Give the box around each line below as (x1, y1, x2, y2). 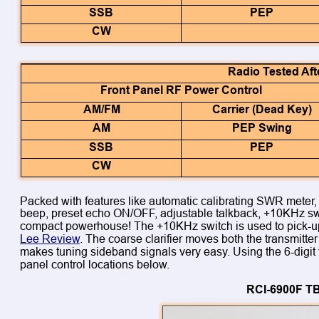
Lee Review (20, 232, 80, 246)
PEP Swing (231, 120, 292, 135)
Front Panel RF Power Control (100, 83, 263, 97)
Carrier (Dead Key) (211, 102, 312, 116)
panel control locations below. (20, 257, 169, 271)
